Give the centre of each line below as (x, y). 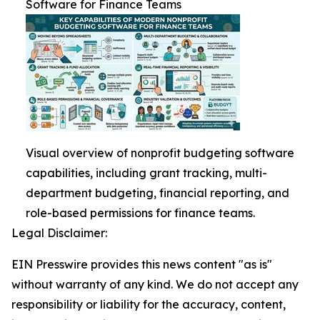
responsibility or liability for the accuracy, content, (149, 304)
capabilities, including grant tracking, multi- (146, 173)
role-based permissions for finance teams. (140, 213)
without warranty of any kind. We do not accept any (155, 284)
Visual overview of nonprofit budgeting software (160, 153)
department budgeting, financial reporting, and (157, 193)
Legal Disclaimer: (59, 233)
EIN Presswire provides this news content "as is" (142, 264)
